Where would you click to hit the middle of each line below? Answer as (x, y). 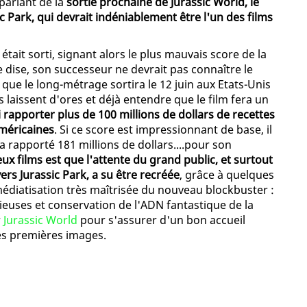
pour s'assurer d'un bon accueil (161, 220)
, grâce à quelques (227, 175)
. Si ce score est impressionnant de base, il (163, 130)
